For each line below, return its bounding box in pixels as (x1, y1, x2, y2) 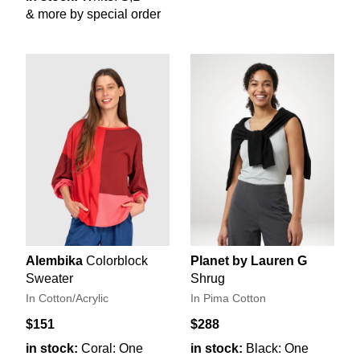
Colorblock (86, 253, 148, 268)
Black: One (246, 341, 309, 355)
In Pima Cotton (190, 292, 266, 305)
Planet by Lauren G (190, 253, 307, 268)
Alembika (26, 253, 83, 268)
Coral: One (81, 341, 143, 355)
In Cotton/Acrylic (26, 292, 108, 305)
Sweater (26, 271, 73, 285)
